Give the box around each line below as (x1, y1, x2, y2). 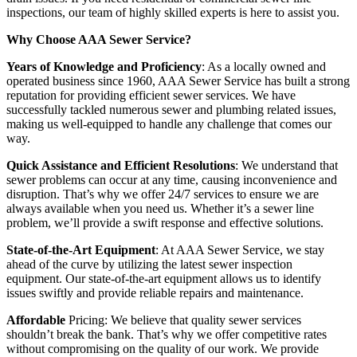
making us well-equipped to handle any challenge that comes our (6, 117, 331, 131)
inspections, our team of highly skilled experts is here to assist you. (6, 6, 339, 20)
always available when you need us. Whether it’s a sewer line (6, 202, 314, 216)
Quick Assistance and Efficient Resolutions (6, 159, 235, 173)
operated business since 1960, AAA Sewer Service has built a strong (6, 74, 350, 88)
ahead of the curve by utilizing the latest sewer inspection (6, 257, 292, 272)
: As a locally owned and (202, 60, 326, 74)
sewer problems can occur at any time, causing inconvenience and (6, 173, 337, 187)
